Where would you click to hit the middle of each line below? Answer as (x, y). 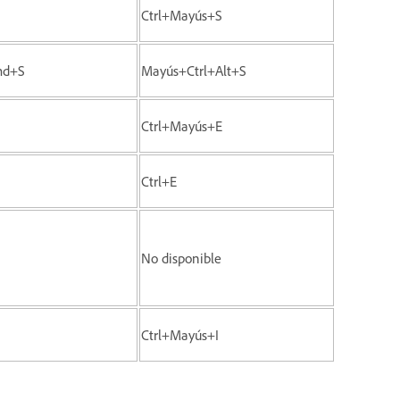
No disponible (181, 258)
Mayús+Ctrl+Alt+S (194, 70)
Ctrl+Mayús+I (180, 334)
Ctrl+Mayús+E (182, 125)
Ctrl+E (159, 181)
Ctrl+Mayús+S (182, 15)
